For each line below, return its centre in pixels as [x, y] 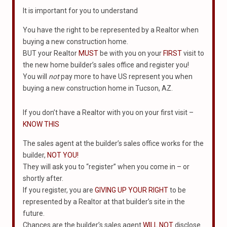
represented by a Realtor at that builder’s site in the [104, 201]
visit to [193, 53]
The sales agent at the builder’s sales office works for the [113, 143]
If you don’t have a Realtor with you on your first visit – [108, 112]
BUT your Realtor [51, 53]
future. [34, 213]
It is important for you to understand [80, 10]
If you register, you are [59, 190]
